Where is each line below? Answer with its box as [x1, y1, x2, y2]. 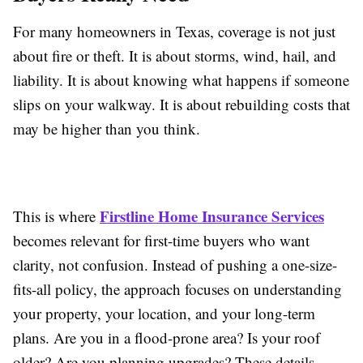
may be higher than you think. [13, 118, 200, 139]
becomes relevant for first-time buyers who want [13, 230, 310, 251]
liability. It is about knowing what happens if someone [13, 70, 349, 91]
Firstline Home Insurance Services [100, 205, 324, 228]
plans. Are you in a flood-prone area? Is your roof [13, 327, 320, 348]
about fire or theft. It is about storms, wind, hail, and [13, 45, 336, 66]
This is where [13, 206, 100, 227]
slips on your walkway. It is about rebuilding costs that [13, 94, 350, 115]
